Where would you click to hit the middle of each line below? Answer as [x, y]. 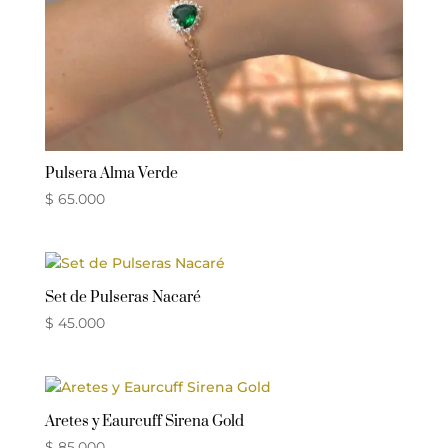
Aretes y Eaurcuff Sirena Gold [144, 422]
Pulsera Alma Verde [111, 173]
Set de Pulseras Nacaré [122, 297]
